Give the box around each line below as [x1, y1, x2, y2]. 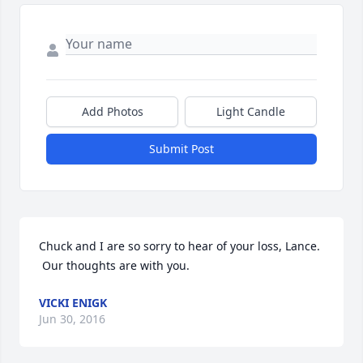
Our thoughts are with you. [39, 258, 190, 274]
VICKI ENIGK [39, 295, 107, 311]
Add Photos [81, 104, 143, 120]
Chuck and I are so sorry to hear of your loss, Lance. [39, 238, 320, 254]
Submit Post [149, 141, 214, 157]
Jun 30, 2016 [39, 311, 105, 327]
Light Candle [216, 104, 285, 120]
